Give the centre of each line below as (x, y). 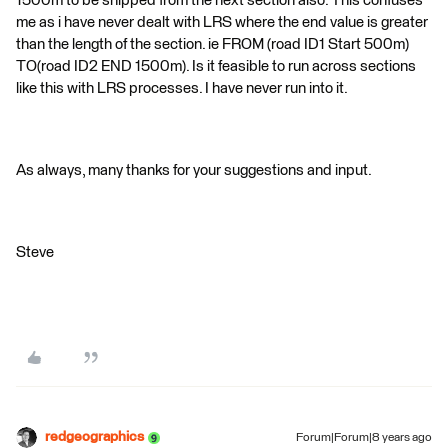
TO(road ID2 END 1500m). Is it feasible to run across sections (216, 67)
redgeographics (94, 437)
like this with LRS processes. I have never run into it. (182, 89)
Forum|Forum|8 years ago (364, 438)
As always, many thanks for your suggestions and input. (194, 171)
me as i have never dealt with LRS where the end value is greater (222, 23)
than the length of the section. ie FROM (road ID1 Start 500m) (212, 45)
